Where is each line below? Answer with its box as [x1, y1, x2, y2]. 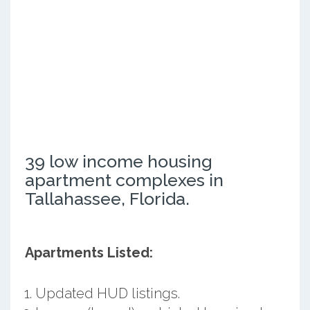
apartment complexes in [24, 169, 224, 190]
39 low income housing [24, 150, 212, 172]
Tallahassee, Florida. [24, 188, 190, 209]
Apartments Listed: [24, 244, 153, 261]
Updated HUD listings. [35, 284, 180, 302]
